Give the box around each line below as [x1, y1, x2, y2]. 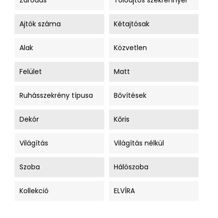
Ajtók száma [19, 19, 61, 29]
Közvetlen [114, 43, 147, 53]
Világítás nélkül [114, 138, 164, 148]
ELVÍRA [114, 186, 135, 196]
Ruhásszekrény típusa [19, 91, 93, 100]
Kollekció [19, 186, 49, 196]
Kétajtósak [114, 19, 149, 29]
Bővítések [114, 91, 146, 100]
